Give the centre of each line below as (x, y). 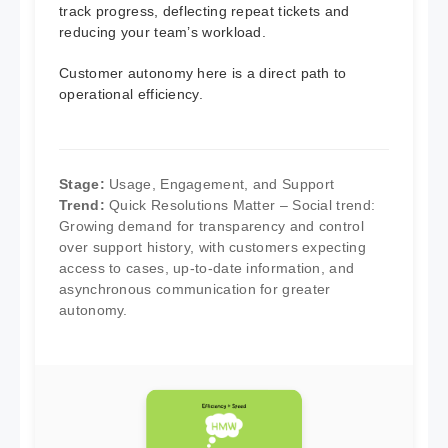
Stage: (82, 184)
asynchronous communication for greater (195, 289)
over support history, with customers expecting (212, 247)
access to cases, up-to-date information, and (207, 268)
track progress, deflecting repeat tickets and (204, 11)
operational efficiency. (131, 94)
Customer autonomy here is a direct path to (203, 73)
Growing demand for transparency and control (211, 226)
